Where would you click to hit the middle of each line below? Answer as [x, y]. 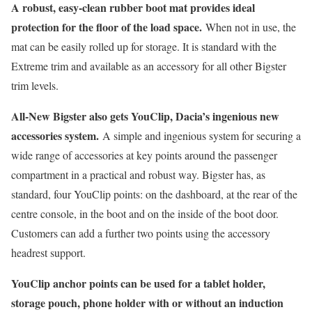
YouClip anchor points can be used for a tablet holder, [138, 283]
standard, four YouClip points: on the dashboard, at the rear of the [154, 194]
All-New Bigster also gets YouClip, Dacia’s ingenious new [145, 116]
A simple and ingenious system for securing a [200, 135]
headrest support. [48, 252]
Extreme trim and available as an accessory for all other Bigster [149, 65]
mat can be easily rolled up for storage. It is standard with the [144, 46]
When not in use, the [249, 26]
